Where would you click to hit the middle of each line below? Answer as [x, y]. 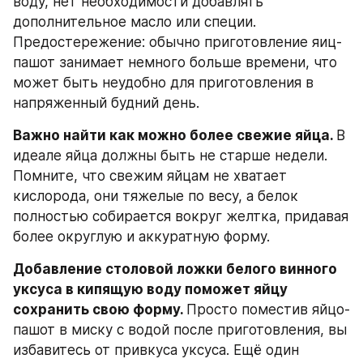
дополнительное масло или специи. [135, 21]
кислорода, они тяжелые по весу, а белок [156, 196]
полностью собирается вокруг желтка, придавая [181, 216]
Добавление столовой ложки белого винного [175, 269]
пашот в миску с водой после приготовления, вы [180, 329]
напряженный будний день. [106, 102]
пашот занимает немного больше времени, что [175, 62]
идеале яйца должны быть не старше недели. [170, 155]
